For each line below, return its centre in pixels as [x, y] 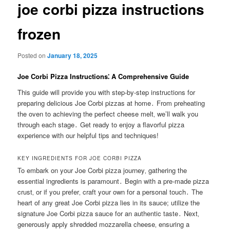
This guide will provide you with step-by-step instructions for [107, 92]
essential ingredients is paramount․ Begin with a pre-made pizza [113, 181]
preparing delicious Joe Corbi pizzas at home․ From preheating [111, 103]
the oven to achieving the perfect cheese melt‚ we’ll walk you [108, 114]
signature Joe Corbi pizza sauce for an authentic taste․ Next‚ [109, 214]
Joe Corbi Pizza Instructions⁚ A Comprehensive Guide [103, 76]
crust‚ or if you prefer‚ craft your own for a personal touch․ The [110, 192]
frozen [39, 34]
